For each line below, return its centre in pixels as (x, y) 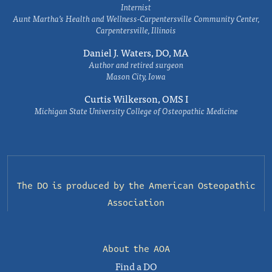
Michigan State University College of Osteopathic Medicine (136, 110)
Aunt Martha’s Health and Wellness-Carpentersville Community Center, (136, 18)
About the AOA (136, 249)
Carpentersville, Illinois (136, 30)
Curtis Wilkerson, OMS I (136, 98)
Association (136, 203)
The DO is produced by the (83, 186)
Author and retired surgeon (136, 64)
